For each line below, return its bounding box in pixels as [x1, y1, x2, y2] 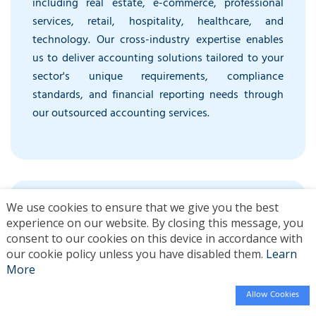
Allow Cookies [246, 288, 300, 303]
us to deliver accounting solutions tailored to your [32, 48, 284, 70]
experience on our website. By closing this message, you [6, 215, 303, 231]
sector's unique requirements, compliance [32, 66, 284, 88]
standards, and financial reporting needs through [32, 85, 284, 107]
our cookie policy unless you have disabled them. [6, 246, 266, 262]
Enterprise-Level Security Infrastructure [40, 270, 276, 297]
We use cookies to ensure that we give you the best [6, 200, 279, 216]
